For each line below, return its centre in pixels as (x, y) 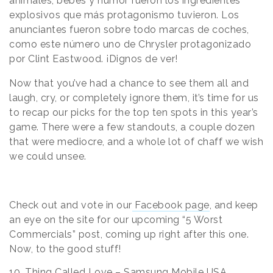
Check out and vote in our (71, 205)
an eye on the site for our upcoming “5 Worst (116, 220)
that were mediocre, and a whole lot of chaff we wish (136, 142)
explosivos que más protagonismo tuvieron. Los (124, 15)
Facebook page (171, 205)
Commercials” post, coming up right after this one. (129, 235)
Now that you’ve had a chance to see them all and (129, 83)
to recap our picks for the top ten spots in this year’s (134, 113)
